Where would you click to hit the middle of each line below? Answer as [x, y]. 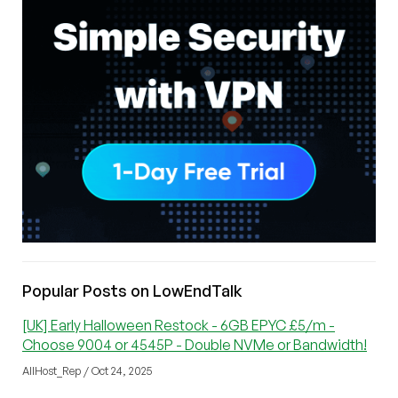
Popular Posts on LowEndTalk [132, 291]
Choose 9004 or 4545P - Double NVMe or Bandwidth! [195, 345]
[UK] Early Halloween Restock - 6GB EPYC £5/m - [179, 326]
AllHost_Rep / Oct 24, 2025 [87, 371]
